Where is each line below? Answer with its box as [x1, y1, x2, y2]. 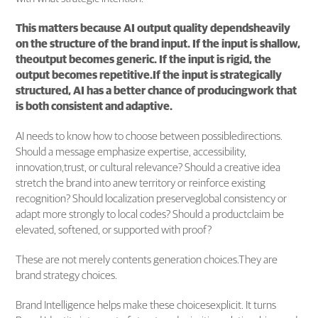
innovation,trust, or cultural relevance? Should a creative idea [16, 161, 281, 173]
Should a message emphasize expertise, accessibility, [16, 146, 247, 158]
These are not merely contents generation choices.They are [16, 253, 278, 265]
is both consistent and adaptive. [16, 100, 173, 112]
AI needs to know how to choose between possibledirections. [16, 130, 283, 142]
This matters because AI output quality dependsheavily [16, 22, 291, 34]
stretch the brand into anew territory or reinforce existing [16, 177, 266, 189]
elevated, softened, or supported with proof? [16, 224, 212, 236]
